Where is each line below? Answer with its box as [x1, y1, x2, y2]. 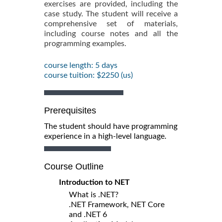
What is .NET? [69, 190, 118, 199]
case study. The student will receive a [44, 9, 178, 18]
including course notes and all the [44, 29, 178, 38]
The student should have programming [44, 122, 177, 130]
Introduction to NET [59, 178, 130, 186]
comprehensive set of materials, [44, 19, 178, 28]
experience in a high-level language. [44, 132, 166, 140]
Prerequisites [44, 105, 96, 115]
